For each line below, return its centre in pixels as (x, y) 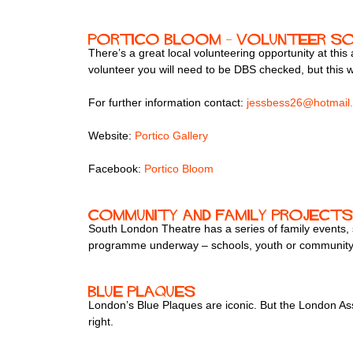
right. (101, 322)
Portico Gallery (171, 136)
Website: (111, 136)
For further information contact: (167, 103)
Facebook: (116, 169)
